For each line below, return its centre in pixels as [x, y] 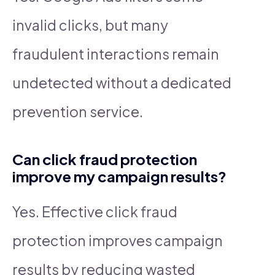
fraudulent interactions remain [116, 53]
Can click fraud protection [105, 159]
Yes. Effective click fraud [95, 211]
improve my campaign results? [119, 176]
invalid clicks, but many [90, 25]
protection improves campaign [118, 240]
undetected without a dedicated [122, 82]
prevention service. [78, 111]
